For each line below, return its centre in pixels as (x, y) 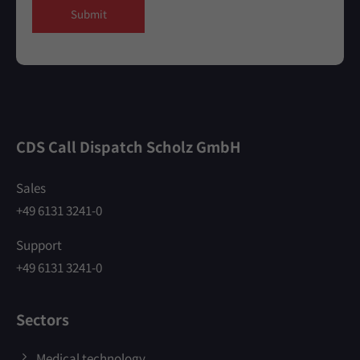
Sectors (43, 319)
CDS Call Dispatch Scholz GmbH (129, 147)
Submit (88, 14)
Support (39, 245)
